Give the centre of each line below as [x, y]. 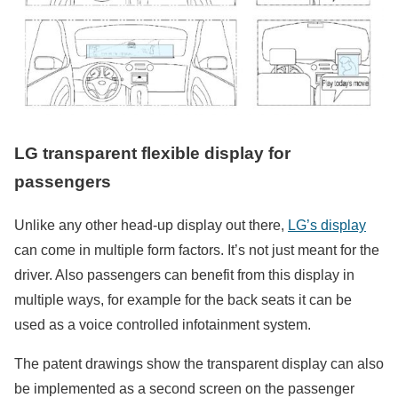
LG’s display [327, 226]
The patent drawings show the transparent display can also [199, 364]
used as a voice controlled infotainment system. [163, 325]
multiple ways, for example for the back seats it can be [183, 300]
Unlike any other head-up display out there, [151, 226]
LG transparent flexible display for [152, 154]
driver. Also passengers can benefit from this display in [184, 275]
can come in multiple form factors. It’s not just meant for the [197, 251]
